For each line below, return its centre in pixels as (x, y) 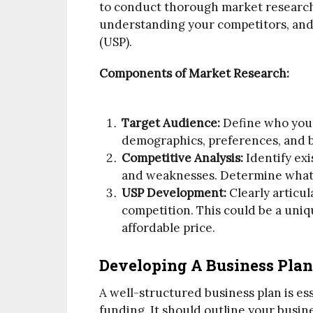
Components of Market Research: (194, 74)
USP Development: (174, 192)
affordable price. (169, 227)
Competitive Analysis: (183, 158)
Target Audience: (171, 123)
